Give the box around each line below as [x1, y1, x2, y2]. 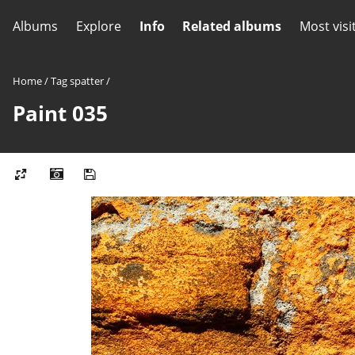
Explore [75, 17, 121, 35]
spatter [70, 74, 104, 88]
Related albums [182, 17, 282, 35]
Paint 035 [13, 99, 108, 128]
